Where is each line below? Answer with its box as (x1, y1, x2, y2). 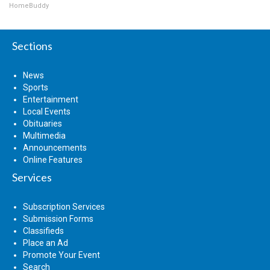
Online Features (23, 154, 83, 165)
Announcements (23, 142, 87, 152)
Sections (12, 39, 52, 52)
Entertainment (23, 94, 78, 104)
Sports (23, 82, 48, 92)
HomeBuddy (9, 1, 49, 10)
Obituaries (23, 118, 62, 128)
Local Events (23, 106, 71, 116)
